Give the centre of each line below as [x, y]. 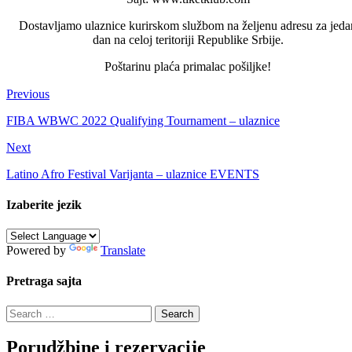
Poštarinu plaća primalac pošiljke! [188, 66]
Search [22, 311]
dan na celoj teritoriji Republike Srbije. [188, 39]
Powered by [38, 251]
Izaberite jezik [44, 204]
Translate [123, 251]
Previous [28, 93]
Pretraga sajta [44, 281]
